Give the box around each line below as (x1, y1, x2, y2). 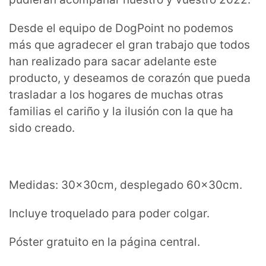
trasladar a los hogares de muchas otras (9, 87, 223, 102)
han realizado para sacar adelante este (9, 54, 217, 68)
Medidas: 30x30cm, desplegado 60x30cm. (9, 178, 242, 192)
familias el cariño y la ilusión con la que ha (9, 104, 233, 118)
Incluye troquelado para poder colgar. (9, 206, 210, 220)
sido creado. (9, 121, 75, 135)
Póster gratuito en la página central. (9, 235, 200, 249)
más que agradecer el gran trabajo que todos (9, 37, 250, 52)
